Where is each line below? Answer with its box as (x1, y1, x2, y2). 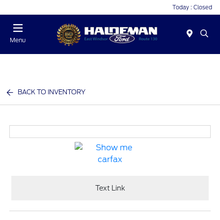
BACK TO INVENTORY (18, 88, 86, 96)
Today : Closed (172, 3, 212, 11)
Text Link (95, 184, 125, 192)
